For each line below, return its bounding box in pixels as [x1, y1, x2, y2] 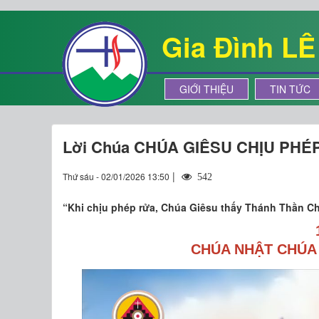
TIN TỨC [270, 82, 310, 96]
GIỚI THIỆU [179, 82, 234, 96]
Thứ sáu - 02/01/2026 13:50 [63, 170, 169, 182]
